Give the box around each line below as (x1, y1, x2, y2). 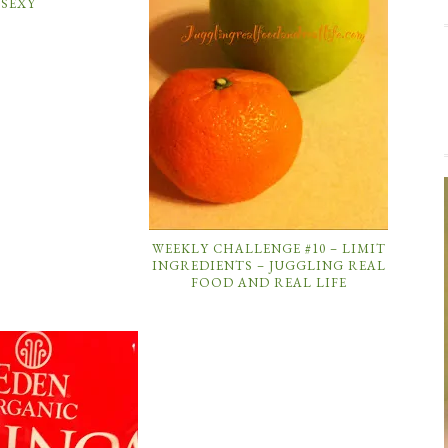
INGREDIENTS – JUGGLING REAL (151, 257, 386, 274)
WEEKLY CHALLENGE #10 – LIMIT (151, 240, 386, 257)
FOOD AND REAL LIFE (190, 274, 347, 291)
